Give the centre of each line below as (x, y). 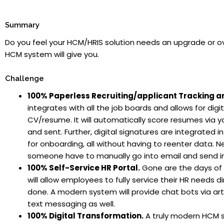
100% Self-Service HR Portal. (84, 168)
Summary (22, 25)
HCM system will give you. (52, 54)
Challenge (24, 78)
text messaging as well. (71, 204)
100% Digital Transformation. (85, 216)
